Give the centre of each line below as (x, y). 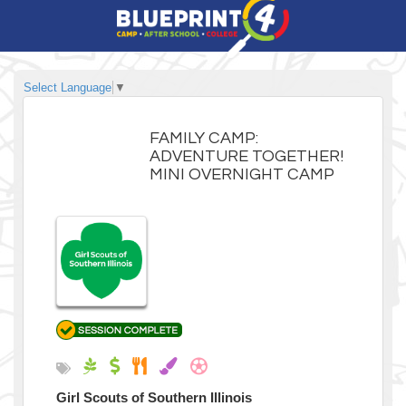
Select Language (68, 87)
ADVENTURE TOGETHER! (247, 156)
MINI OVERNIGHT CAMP (242, 174)
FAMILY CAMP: (204, 138)
